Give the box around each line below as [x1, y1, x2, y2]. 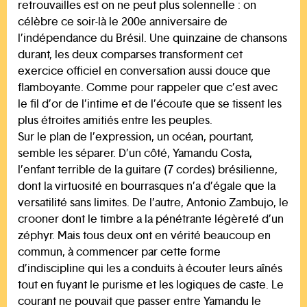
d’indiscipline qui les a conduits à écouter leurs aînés [18, 260, 282, 275]
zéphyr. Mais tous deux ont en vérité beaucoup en [18, 228, 271, 243]
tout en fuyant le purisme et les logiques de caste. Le [18, 277, 284, 292]
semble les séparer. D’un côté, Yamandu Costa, [18, 145, 252, 160]
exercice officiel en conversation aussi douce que [18, 63, 271, 78]
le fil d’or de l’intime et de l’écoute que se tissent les [18, 96, 282, 111]
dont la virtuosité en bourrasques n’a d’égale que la [18, 178, 275, 193]
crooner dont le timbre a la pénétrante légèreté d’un [18, 211, 284, 226]
